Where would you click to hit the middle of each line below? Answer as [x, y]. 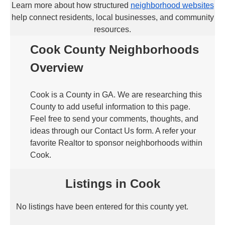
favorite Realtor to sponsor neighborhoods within [116, 143]
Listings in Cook [113, 184]
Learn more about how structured [71, 5]
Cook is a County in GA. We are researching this [116, 95]
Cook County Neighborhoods [115, 49]
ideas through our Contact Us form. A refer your [113, 131]
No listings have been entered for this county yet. [102, 207]
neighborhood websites [172, 5]
